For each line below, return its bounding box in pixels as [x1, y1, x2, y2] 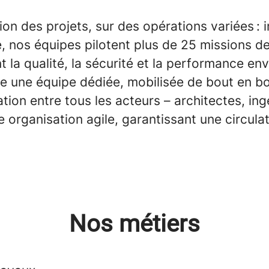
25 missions [181, 37, 252, 52]
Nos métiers [69, 210, 200, 238]
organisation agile [8, 112, 115, 127]
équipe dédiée [36, 74, 120, 89]
